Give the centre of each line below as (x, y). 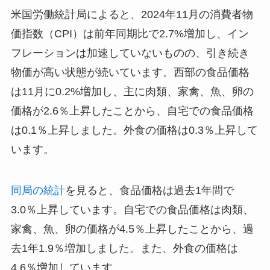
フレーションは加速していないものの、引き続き (130, 53)
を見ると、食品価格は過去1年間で (149, 191)
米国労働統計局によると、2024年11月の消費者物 (132, 15)
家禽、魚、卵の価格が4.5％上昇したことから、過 (132, 229)
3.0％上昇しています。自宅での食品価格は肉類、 (132, 210)
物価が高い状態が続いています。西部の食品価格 (130, 73)
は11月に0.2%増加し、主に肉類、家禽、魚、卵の (132, 92)
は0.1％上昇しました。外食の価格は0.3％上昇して (134, 130)
